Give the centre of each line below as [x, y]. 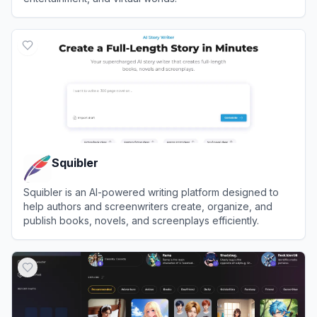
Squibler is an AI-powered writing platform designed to [151, 192]
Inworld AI [69, 25]
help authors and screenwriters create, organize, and [148, 206]
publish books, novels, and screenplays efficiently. [141, 220]
